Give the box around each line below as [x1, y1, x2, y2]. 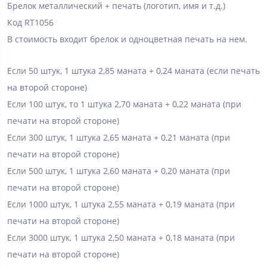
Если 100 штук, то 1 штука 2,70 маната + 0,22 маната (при [7, 98, 241, 110]
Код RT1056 [7, 16, 54, 28]
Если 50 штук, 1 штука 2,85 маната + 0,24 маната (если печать [7, 64, 260, 76]
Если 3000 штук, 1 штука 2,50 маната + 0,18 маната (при [7, 231, 235, 243]
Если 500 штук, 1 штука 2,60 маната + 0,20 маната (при [7, 164, 230, 176]
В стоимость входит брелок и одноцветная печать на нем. [7, 33, 247, 45]
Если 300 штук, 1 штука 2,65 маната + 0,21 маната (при [7, 131, 230, 143]
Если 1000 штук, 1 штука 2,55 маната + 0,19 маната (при [7, 198, 235, 210]
